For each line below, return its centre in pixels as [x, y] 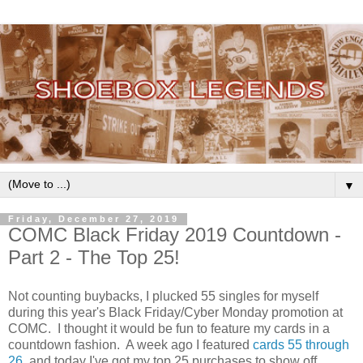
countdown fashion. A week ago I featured [130, 345]
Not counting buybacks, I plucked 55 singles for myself [163, 297]
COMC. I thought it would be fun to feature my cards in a [169, 329]
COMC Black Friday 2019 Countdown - [175, 235]
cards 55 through [301, 345]
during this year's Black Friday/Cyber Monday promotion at [175, 313]
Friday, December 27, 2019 [94, 219]
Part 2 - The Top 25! [94, 258]
